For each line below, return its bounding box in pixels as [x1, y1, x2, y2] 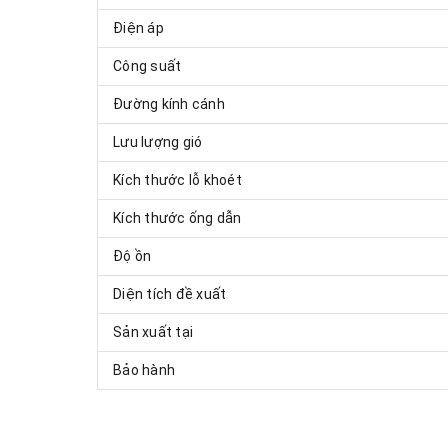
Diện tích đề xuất [113, 285, 227, 302]
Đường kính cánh [113, 95, 225, 112]
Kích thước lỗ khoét [113, 171, 242, 188]
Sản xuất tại [113, 323, 193, 340]
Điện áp [113, 19, 164, 36]
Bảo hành [113, 361, 175, 378]
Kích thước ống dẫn [113, 209, 242, 226]
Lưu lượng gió [113, 133, 203, 150]
